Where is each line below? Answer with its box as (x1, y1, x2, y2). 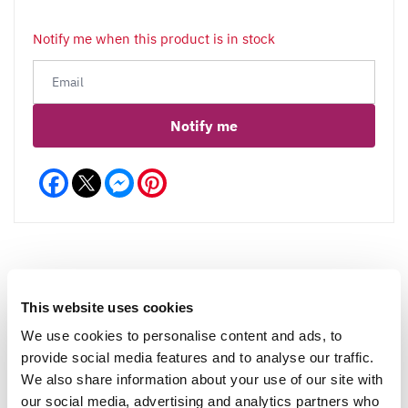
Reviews (84, 300, 134, 317)
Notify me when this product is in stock (33, 29, 275, 47)
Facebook (68, 166, 127, 184)
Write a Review (44, 380, 131, 397)
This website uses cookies (21, 299, 194, 314)
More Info (270, 300, 328, 317)
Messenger (134, 166, 200, 184)
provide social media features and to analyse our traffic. (21, 349, 374, 365)
